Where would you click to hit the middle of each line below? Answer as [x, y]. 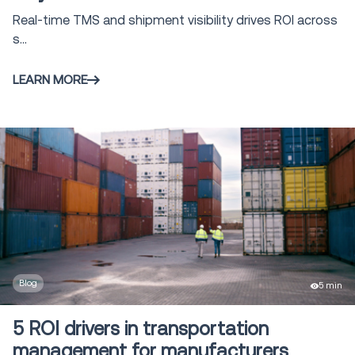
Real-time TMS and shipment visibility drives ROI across [175, 20]
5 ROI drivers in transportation [141, 329]
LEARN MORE [50, 80]
